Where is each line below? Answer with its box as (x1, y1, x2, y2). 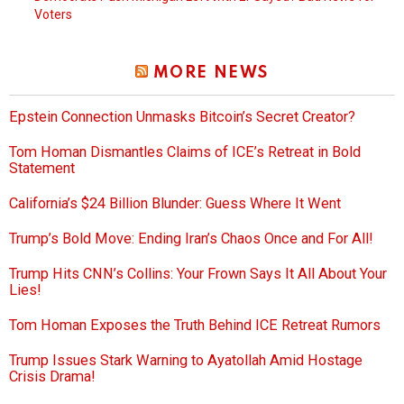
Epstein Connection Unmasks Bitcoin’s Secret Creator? (9, 108, 355, 126)
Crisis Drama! (9, 368, 96, 386)
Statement (9, 160, 75, 178)
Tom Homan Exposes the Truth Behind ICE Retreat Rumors (9, 317, 381, 335)
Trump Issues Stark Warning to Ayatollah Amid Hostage (9, 352, 363, 370)
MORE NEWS (152, 65, 269, 82)
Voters (34, 7, 72, 23)
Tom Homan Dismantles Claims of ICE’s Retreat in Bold (9, 143, 361, 161)
